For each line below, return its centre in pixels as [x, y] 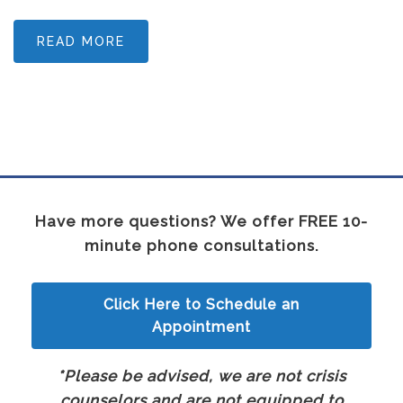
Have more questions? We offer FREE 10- [201, 222]
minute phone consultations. [201, 246]
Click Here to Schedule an [201, 305]
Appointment [201, 327]
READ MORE [81, 42]
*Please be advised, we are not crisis [201, 376]
